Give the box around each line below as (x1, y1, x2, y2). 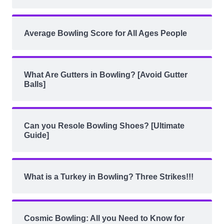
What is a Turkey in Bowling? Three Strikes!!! (24, 172, 193, 181)
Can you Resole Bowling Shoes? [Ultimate (24, 121, 184, 130)
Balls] (24, 79, 45, 88)
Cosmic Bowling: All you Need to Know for (24, 213, 184, 222)
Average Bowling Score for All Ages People (24, 28, 187, 37)
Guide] (24, 130, 49, 139)
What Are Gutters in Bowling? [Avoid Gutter (24, 70, 187, 79)
